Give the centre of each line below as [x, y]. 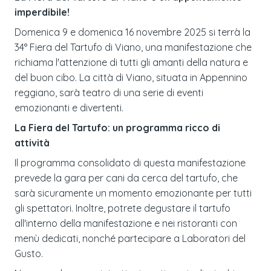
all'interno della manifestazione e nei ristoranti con [126, 223]
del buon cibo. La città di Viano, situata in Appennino [131, 77]
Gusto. [29, 253]
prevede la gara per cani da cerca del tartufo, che [126, 178]
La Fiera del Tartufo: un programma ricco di [117, 127]
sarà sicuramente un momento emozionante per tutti [133, 193]
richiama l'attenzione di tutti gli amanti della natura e [131, 62]
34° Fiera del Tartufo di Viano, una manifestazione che [133, 47]
